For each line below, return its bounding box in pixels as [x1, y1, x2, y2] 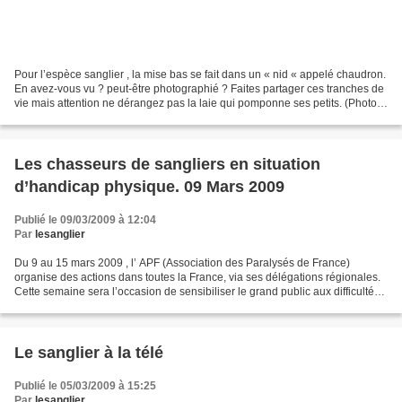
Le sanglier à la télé [14, 344, 163, 363]
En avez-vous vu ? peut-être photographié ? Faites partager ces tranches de [14, 83, 384, 96]
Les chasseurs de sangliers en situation [14, 155, 320, 174]
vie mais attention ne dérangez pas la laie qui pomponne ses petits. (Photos [14, 97, 382, 110]
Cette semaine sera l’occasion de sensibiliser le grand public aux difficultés [14, 285, 380, 299]
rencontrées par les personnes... [14, 300, 171, 313]
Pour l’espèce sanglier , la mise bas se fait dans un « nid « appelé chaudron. [14, 68, 386, 82]
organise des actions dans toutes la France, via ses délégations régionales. [14, 271, 380, 284]
